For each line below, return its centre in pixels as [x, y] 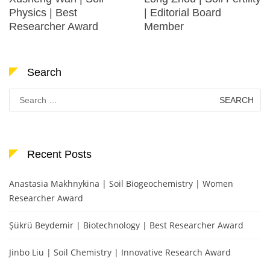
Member [164, 26]
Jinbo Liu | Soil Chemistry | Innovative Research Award [120, 252]
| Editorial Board [183, 12]
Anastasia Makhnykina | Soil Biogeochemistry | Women [121, 183]
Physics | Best [43, 12]
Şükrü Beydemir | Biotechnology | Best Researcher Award [126, 225]
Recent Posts [59, 154]
